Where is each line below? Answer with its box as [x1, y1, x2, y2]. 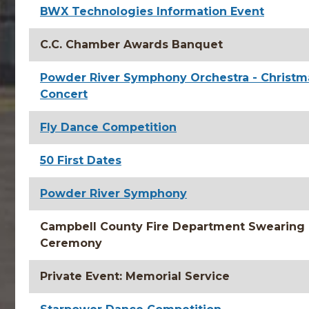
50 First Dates [40, 154, 121, 167]
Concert [40, 88, 88, 101]
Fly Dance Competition [40, 121, 177, 134]
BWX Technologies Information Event [40, 5, 264, 18]
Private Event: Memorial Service [40, 270, 230, 283]
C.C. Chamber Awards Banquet [40, 38, 223, 51]
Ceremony [40, 237, 102, 250]
